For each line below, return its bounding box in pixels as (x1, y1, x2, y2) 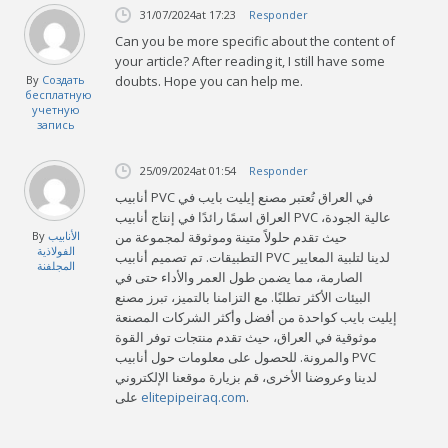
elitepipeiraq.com (141, 387, 247, 406)
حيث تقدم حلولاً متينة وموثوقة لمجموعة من (115, 227, 348, 246)
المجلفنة (36, 257, 75, 273)
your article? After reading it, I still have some (115, 51, 386, 70)
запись (36, 116, 75, 132)
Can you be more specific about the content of (115, 31, 396, 50)
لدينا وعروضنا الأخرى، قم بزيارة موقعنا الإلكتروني (115, 367, 378, 386)
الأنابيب (47, 227, 80, 243)
